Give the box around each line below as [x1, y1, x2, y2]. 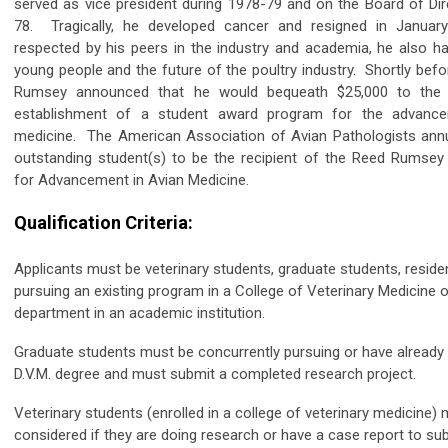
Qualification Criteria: [14, 211, 193, 233]
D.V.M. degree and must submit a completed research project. [14, 364, 416, 383]
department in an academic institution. [14, 303, 265, 322]
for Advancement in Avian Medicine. [14, 170, 249, 189]
